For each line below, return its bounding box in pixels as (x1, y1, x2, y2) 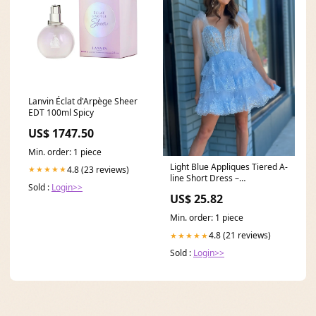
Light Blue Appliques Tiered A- (170, 161, 288, 174)
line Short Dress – (170, 172, 239, 185)
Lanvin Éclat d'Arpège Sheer (28, 95, 138, 107)
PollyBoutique (170, 183, 224, 196)
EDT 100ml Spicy (28, 106, 94, 119)
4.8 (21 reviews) (209, 229, 271, 242)
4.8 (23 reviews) (67, 163, 129, 176)
